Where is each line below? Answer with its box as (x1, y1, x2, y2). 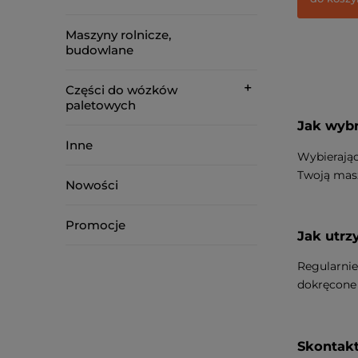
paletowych (66, 97, 136, 113)
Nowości (66, 177, 118, 193)
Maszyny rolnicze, (66, 27, 171, 42)
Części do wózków (66, 82, 177, 97)
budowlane (66, 42, 133, 58)
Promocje (66, 217, 125, 233)
